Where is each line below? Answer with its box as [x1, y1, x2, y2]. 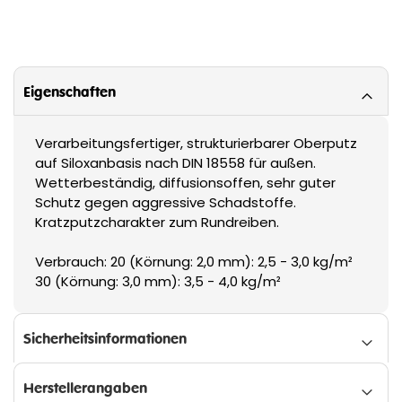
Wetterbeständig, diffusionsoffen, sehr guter [35, 172, 336, 192]
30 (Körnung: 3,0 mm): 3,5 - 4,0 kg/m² [35, 271, 281, 291]
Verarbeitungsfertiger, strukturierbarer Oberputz [35, 133, 357, 153]
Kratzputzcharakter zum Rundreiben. [35, 212, 279, 232]
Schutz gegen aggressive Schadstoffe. [35, 192, 296, 212]
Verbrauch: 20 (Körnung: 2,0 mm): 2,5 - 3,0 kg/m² [35, 251, 353, 271]
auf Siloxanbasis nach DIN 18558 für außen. [35, 153, 316, 172]
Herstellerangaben [23, 378, 147, 397]
